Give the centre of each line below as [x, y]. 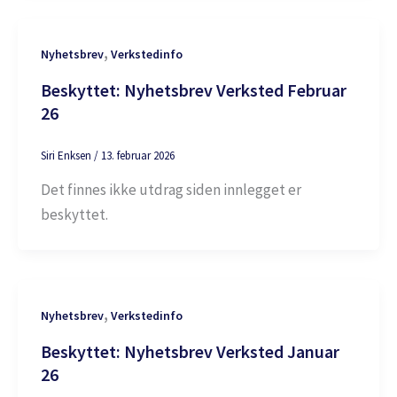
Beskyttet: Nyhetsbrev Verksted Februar [193, 90]
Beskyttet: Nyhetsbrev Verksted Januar [190, 351]
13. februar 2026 [137, 155]
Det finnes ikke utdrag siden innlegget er [171, 190]
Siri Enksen [67, 155]
